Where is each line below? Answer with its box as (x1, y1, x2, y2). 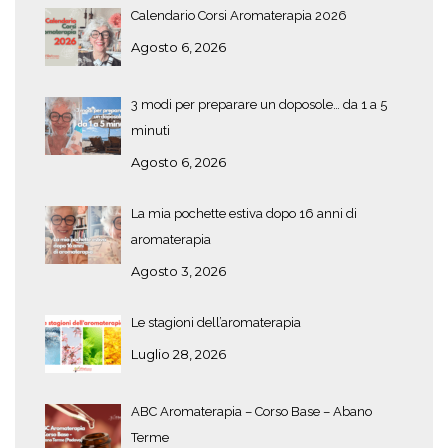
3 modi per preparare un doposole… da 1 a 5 (131, 97, 387, 113)
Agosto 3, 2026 (131, 263, 226, 280)
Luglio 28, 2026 (131, 346, 226, 363)
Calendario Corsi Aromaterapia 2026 (131, 8, 347, 24)
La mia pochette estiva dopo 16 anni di (131, 206, 357, 222)
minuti (131, 123, 170, 139)
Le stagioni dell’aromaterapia (131, 315, 301, 331)
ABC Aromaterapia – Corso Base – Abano (131, 404, 372, 420)
